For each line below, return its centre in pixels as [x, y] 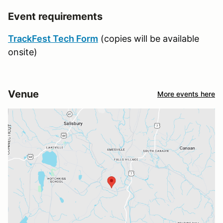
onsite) [23, 52]
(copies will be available [149, 38]
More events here [186, 94]
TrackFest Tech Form [53, 38]
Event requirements [55, 16]
